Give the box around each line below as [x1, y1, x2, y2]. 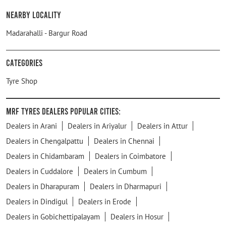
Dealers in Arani [6, 121, 57, 131]
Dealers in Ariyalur [68, 121, 127, 131]
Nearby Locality [6, 9, 61, 20]
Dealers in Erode [78, 196, 131, 206]
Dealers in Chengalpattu [6, 136, 83, 146]
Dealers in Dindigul [6, 196, 68, 206]
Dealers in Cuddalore [6, 166, 73, 176]
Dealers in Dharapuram [6, 181, 79, 191]
